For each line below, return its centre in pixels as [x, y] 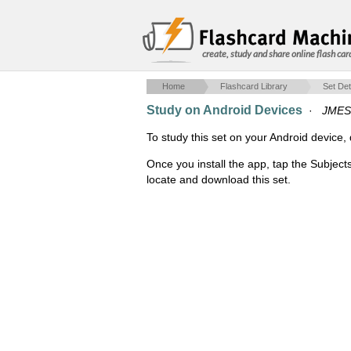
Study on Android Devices [224, 110]
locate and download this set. [219, 179]
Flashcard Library [254, 86]
